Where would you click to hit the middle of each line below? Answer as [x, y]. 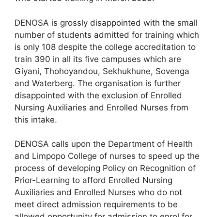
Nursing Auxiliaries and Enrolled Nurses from [101, 107]
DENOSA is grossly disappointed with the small [106, 23]
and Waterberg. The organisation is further [98, 83]
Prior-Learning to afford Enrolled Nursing [93, 180]
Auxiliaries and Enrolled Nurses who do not [100, 193]
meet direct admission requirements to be [96, 205]
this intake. [36, 119]
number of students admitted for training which [107, 35]
